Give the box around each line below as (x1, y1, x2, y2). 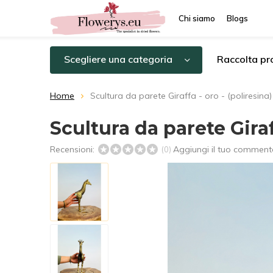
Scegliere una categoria (64, 53, 172, 65)
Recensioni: (50, 144, 97, 155)
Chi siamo (179, 13, 215, 23)
